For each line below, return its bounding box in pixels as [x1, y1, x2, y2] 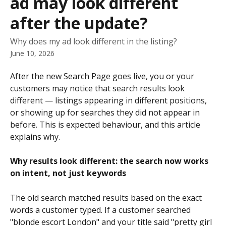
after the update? [10, 12, 148, 34]
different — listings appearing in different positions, [10, 95, 209, 106]
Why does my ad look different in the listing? [10, 36, 177, 47]
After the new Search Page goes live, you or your [10, 71, 196, 82]
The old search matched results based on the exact [10, 192, 204, 203]
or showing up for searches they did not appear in [10, 107, 202, 118]
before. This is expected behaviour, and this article [10, 119, 202, 130]
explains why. [10, 131, 60, 142]
